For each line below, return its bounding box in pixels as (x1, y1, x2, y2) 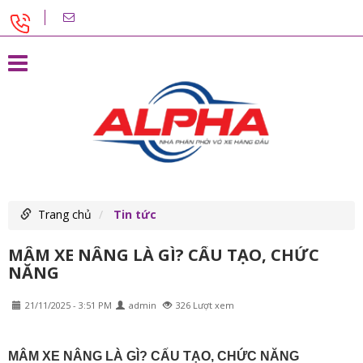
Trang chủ (38, 207, 92, 223)
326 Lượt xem (176, 299, 234, 312)
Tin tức (113, 207, 156, 223)
